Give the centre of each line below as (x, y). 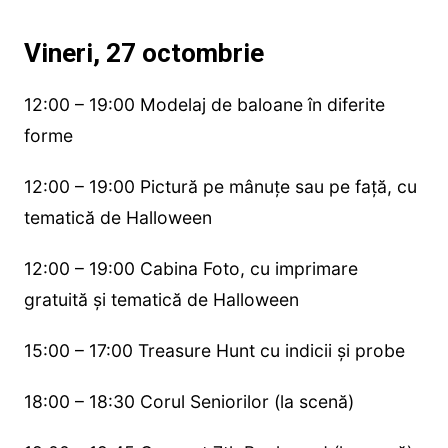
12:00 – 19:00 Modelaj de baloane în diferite (204, 104)
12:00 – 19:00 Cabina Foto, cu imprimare (190, 268)
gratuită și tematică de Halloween (161, 299)
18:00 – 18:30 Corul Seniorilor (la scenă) (188, 401)
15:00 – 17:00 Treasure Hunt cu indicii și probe (214, 350)
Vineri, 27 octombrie (143, 52)
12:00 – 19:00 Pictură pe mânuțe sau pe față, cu (220, 186)
